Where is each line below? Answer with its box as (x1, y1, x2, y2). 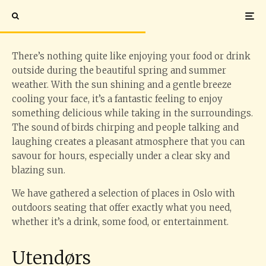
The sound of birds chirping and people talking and (12, 122, 239, 133)
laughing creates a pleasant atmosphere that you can (12, 136, 245, 147)
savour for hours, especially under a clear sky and (12, 150, 230, 161)
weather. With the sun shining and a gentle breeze (12, 79, 232, 90)
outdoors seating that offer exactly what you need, (12, 202, 232, 213)
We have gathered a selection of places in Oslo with (12, 188, 235, 199)
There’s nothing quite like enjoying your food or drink (12, 50, 251, 62)
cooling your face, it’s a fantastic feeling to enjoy (12, 93, 223, 104)
